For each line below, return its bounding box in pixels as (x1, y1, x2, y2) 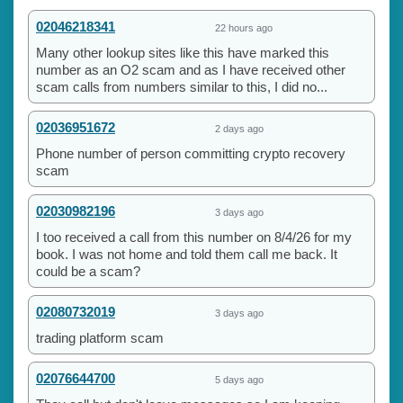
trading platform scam (36, 329, 164, 345)
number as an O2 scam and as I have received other (36, 61, 345, 77)
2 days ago (215, 122, 264, 134)
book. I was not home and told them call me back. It (36, 246, 337, 262)
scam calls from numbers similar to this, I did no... (36, 78, 327, 94)
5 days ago (215, 373, 264, 385)
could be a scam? (36, 263, 140, 279)
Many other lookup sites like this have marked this (36, 44, 329, 60)
